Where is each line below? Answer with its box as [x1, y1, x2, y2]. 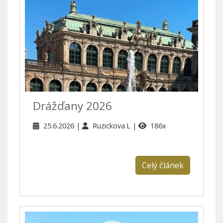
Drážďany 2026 [33, 98, 112, 113]
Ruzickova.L [93, 120, 132, 130]
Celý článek [142, 159, 184, 171]
